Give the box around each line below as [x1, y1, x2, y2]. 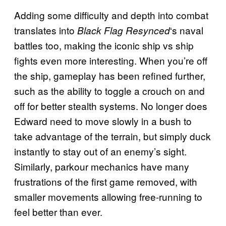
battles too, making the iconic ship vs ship [14, 38, 194, 52]
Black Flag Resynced [77, 23, 170, 37]
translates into [14, 23, 77, 37]
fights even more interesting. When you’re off [14, 53, 207, 67]
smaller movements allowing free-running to [14, 189, 202, 203]
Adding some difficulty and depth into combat [14, 8, 208, 22]
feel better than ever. [14, 204, 102, 218]
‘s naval [170, 23, 203, 37]
